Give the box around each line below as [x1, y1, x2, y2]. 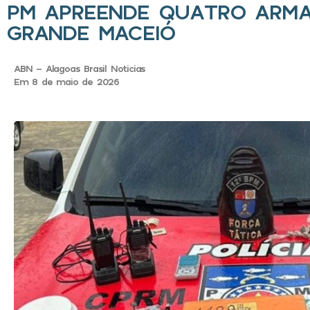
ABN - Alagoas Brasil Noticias [14, 62, 146, 75]
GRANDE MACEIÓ [7, 20, 176, 46]
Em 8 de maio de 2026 [14, 75, 119, 88]
